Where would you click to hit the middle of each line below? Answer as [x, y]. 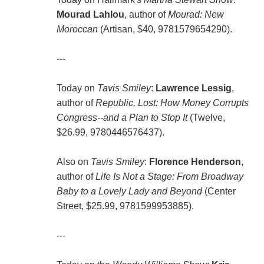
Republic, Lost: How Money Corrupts [172, 103]
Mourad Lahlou [90, 15]
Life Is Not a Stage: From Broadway [169, 177]
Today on [77, 88]
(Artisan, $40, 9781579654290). [165, 29]
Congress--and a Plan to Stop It [122, 118]
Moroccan [77, 29]
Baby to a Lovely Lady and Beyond [129, 192]
